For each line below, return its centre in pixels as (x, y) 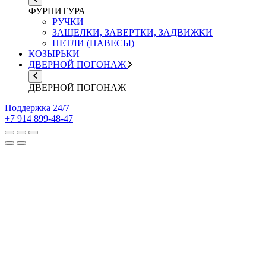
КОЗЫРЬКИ (54, 54)
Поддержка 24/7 (37, 108)
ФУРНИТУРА (57, 11)
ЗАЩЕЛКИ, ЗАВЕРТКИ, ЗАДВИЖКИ (132, 33)
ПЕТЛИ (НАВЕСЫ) (93, 43)
